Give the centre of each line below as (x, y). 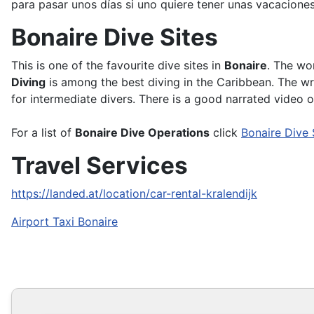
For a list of (43, 133)
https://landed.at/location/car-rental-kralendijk (134, 194)
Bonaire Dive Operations (142, 133)
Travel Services (100, 166)
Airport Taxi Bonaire (64, 222)
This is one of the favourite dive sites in (118, 66)
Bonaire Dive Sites (115, 37)
